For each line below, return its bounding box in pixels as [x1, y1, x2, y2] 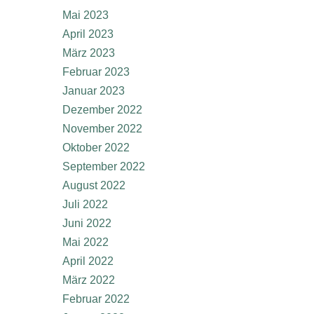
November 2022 [62, 123, 142, 135]
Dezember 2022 [62, 104, 142, 116]
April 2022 [62, 255, 114, 267]
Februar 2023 [62, 66, 130, 78]
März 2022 [62, 274, 115, 286]
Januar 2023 [62, 85, 125, 97]
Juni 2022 [62, 217, 111, 229]
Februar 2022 [62, 293, 130, 305]
